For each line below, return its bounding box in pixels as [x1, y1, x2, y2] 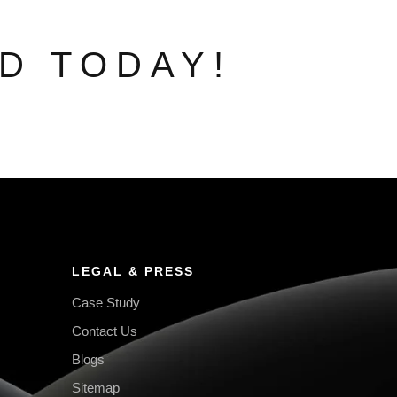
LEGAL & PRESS [72, 264, 194, 279]
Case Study [72, 295, 140, 311]
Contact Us [72, 323, 137, 339]
